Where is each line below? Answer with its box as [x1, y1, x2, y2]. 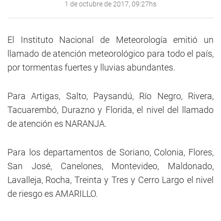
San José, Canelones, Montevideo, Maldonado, [7, 161, 214, 171]
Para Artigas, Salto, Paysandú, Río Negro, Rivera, [7, 91, 214, 101]
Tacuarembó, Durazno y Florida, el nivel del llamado [7, 105, 214, 115]
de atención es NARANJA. [7, 118, 107, 129]
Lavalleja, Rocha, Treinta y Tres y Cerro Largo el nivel [7, 175, 214, 185]
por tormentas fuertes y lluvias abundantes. [7, 62, 177, 73]
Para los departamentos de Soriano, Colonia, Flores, [7, 147, 214, 157]
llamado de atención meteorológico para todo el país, [7, 48, 214, 59]
